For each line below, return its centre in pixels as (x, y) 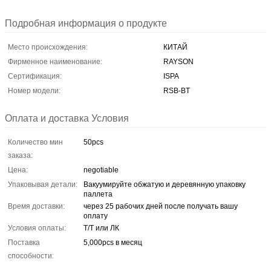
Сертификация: (35, 76)
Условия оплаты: (37, 228)
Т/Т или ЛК (101, 228)
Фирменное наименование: (55, 61)
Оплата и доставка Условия (67, 118)
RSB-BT (177, 90)
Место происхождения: (48, 47)
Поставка (24, 242)
